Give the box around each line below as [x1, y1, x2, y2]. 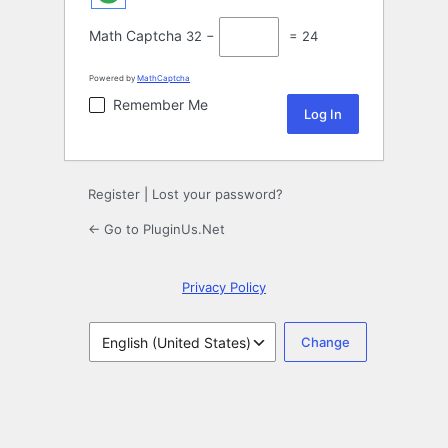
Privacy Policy [182, 279, 266, 296]
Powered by [89, 73, 137, 84]
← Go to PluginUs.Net [88, 221, 225, 238]
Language [80, 341, 147, 359]
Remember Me [113, 96, 208, 114]
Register [88, 186, 140, 203]
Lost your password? [152, 186, 283, 203]
